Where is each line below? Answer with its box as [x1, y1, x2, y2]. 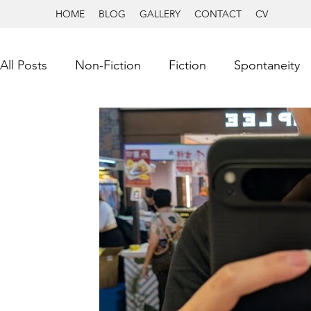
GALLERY [140, 8, 180, 20]
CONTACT [194, 8, 242, 20]
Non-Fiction [75, 57, 141, 73]
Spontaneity [234, 57, 300, 73]
